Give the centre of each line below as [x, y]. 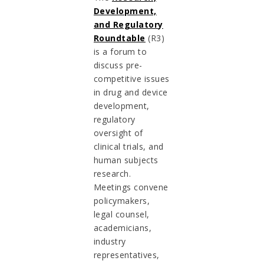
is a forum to [120, 51]
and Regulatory [128, 24]
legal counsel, [121, 214]
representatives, [126, 255]
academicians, [123, 227]
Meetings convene [131, 187]
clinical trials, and [128, 146]
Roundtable [119, 38]
